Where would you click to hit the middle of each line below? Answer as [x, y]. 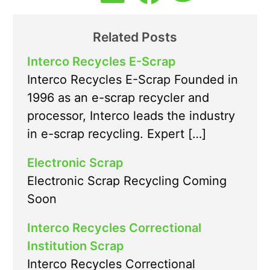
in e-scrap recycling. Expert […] [117, 134]
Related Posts [135, 37]
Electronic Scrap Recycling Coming [127, 181]
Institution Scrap [76, 246]
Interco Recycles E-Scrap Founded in [133, 80]
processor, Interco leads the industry [131, 116]
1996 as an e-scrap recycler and [118, 98]
